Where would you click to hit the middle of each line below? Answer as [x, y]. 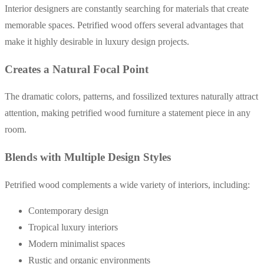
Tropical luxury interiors [73, 227]
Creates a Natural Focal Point [77, 69]
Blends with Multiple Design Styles [88, 157]
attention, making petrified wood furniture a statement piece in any [128, 113]
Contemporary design [68, 210]
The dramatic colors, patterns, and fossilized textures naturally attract [131, 97]
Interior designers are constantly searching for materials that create [127, 8]
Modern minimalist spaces [77, 243]
